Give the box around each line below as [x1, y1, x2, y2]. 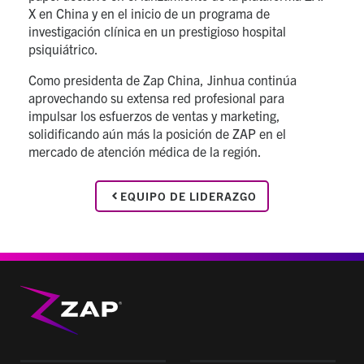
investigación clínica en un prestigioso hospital [28, 23, 286, 39]
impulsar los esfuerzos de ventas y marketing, [28, 107, 280, 123]
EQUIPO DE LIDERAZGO [120, 188, 257, 203]
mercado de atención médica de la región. [28, 143, 262, 159]
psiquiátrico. [28, 41, 98, 57]
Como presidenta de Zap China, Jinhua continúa [28, 71, 297, 88]
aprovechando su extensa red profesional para [28, 89, 284, 106]
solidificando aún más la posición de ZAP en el [28, 125, 286, 141]
